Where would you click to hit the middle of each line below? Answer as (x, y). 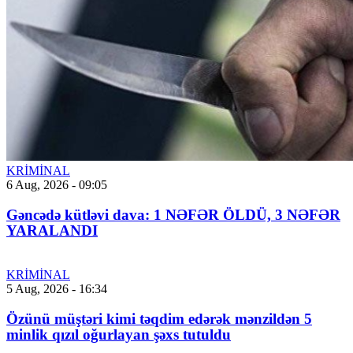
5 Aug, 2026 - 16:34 (57, 289)
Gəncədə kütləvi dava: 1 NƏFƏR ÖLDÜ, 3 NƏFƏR (173, 215)
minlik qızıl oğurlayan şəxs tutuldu (119, 335)
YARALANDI (52, 231)
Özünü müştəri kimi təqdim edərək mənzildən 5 (159, 319)
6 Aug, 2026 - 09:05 (57, 185)
